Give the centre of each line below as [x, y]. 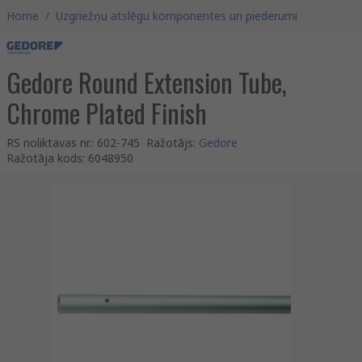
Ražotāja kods [44, 158]
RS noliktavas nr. [49, 143]
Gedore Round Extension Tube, [147, 82]
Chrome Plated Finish [107, 113]
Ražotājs [170, 143]
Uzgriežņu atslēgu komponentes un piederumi [177, 16]
